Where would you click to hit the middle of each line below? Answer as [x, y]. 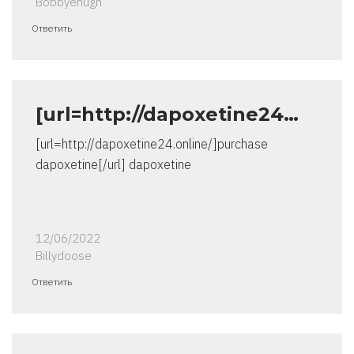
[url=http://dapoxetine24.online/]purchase [152, 144]
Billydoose [64, 256]
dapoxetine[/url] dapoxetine [113, 165]
